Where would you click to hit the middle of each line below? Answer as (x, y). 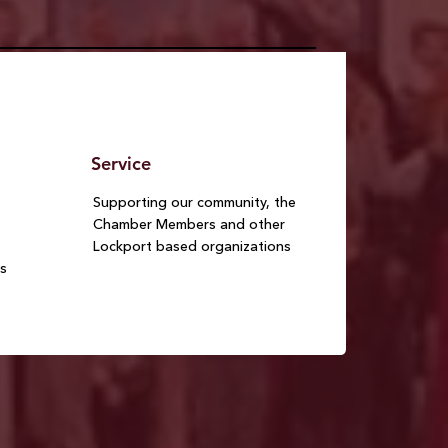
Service (120, 164)
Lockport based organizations (192, 246)
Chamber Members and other (189, 224)
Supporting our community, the (195, 202)
